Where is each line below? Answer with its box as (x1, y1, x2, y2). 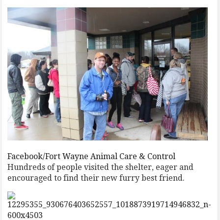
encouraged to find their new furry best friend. (7, 173, 185, 183)
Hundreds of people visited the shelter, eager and (7, 162, 194, 172)
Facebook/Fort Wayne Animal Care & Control (7, 151, 176, 161)
